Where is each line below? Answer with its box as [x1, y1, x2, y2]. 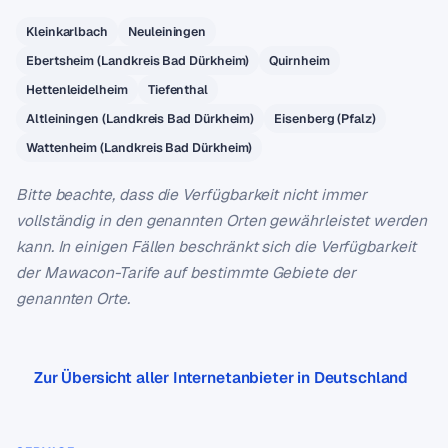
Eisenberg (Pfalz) [274, 110, 376, 127]
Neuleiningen [128, 23, 207, 40]
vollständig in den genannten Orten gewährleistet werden [16, 210, 427, 231]
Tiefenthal [147, 81, 209, 98]
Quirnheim [269, 52, 330, 69]
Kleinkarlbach [26, 23, 109, 40]
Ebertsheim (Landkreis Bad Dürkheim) [26, 52, 250, 69]
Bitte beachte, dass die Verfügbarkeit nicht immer [16, 184, 368, 205]
